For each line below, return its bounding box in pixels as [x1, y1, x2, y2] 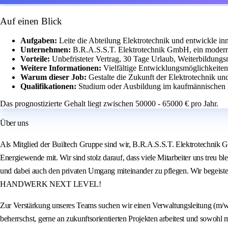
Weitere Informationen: [20, 64, 103, 73]
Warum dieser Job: [20, 73, 89, 82]
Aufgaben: [20, 36, 59, 45]
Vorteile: [20, 54, 52, 64]
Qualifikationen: [20, 82, 78, 91]
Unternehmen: [20, 45, 73, 54]
